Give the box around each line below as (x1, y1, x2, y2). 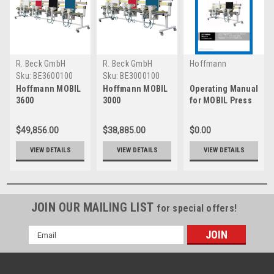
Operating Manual (190, 84, 258, 94)
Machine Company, (190, 69, 257, 80)
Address (28, 239, 61, 250)
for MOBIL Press (190, 95, 252, 106)
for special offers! (157, 202, 237, 215)
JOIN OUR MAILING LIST (31, 200, 157, 215)
